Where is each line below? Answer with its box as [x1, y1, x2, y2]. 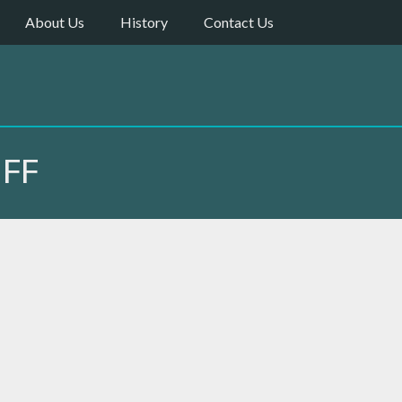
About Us [25, 13, 84, 31]
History [120, 13, 168, 31]
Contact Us [204, 13, 274, 31]
